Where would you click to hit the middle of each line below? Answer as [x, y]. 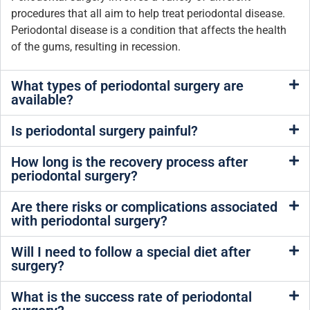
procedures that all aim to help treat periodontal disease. [148, 13]
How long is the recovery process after [129, 162]
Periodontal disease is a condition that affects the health [149, 30]
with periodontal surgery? [89, 221]
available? [42, 100]
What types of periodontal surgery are [127, 86]
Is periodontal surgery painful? [104, 131]
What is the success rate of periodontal [131, 297]
